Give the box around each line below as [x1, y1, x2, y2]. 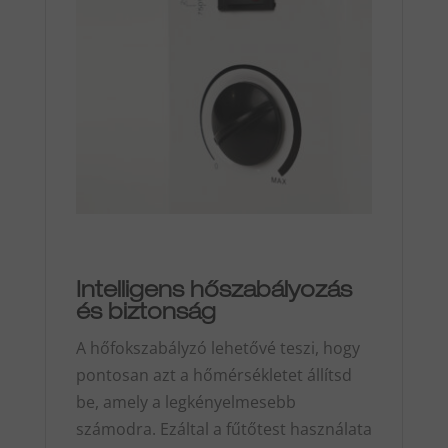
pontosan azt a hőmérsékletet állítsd [75, 363, 352, 386]
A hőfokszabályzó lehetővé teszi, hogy [75, 336, 360, 359]
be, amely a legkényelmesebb [75, 390, 296, 413]
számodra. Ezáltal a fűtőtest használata [75, 417, 372, 440]
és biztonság [75, 302, 216, 325]
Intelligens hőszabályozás [75, 280, 352, 303]
